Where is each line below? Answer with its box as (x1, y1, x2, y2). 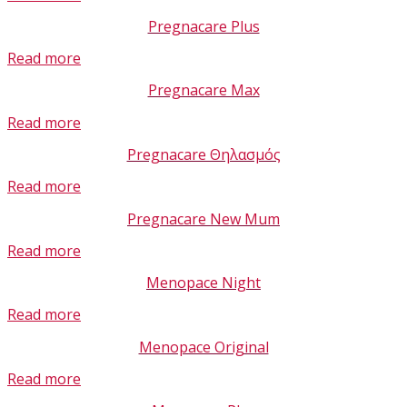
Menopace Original (138, 336, 269, 357)
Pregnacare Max (147, 80, 260, 101)
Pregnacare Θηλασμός (126, 144, 281, 164)
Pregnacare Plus (147, 15, 260, 36)
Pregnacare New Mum (127, 208, 280, 229)
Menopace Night (146, 273, 261, 293)
